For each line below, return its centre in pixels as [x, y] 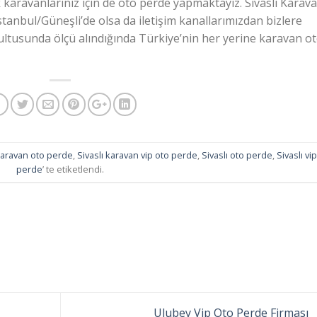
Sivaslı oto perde [237, 155]
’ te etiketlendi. [74, 169]
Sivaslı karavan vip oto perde [138, 155]
